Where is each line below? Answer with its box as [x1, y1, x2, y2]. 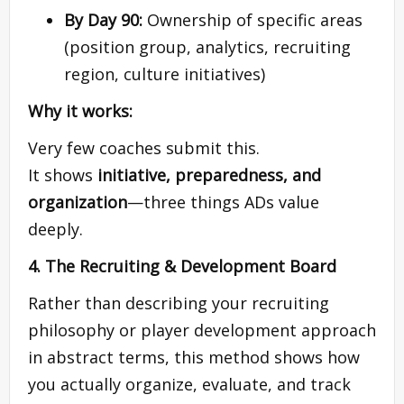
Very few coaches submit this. [28, 136, 260, 159]
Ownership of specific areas [142, 8, 363, 31]
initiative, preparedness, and [97, 163, 321, 186]
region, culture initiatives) [64, 62, 265, 85]
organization [28, 190, 127, 213]
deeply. [28, 217, 83, 240]
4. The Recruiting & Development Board [28, 254, 336, 277]
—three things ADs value [127, 190, 319, 213]
